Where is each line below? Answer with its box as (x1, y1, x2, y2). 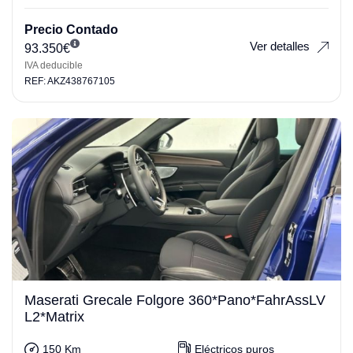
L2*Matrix (24, 308, 84, 325)
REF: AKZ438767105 (24, 75, 115, 87)
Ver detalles (250, 39, 310, 53)
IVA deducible (24, 59, 83, 71)
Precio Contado (24, 22, 118, 36)
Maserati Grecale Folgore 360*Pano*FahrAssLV (24, 292, 325, 308)
